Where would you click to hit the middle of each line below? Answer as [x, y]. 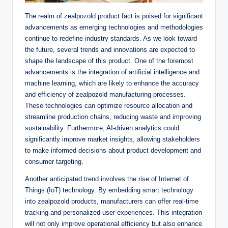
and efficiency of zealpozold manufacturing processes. [105, 94]
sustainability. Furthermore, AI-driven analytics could [102, 128]
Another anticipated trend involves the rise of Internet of [107, 179]
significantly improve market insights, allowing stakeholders [112, 139]
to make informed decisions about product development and [113, 150]
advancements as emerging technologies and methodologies [114, 27]
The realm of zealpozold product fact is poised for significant [114, 16]
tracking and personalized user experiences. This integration [113, 212]
